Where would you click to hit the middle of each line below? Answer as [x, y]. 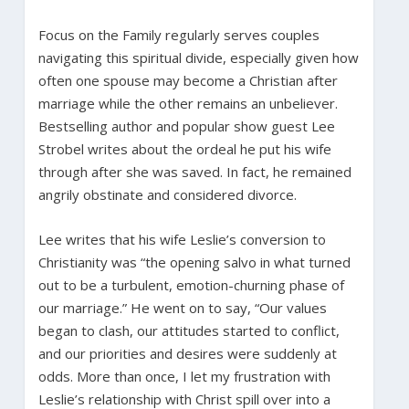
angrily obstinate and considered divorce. [167, 194]
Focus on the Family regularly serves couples [178, 34]
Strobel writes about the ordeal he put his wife [184, 148]
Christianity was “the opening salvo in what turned [194, 262]
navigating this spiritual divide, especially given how [198, 57]
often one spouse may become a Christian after [188, 80]
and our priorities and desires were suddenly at [187, 353]
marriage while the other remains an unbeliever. [188, 103]
